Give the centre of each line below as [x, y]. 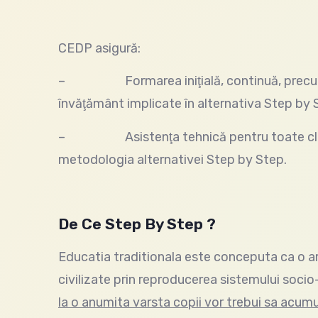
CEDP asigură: [99, 48]
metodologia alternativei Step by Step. [172, 159]
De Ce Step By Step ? [137, 224]
